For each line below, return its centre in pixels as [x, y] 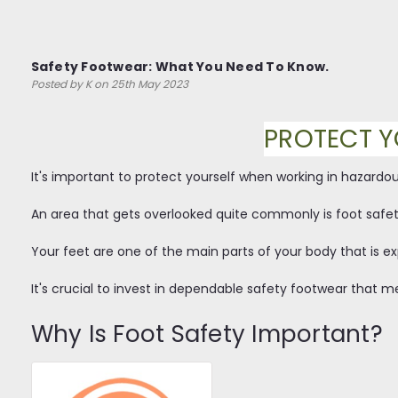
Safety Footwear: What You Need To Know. [180, 67]
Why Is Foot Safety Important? [210, 334]
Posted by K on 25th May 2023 [109, 84]
